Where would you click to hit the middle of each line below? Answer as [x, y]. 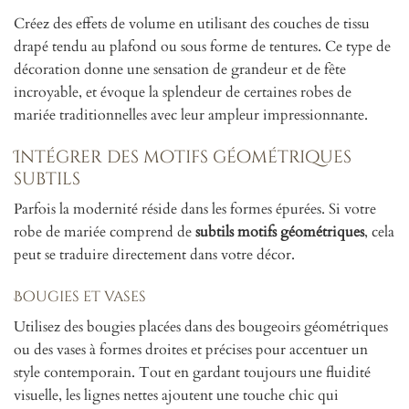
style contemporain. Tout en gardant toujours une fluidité [192, 373]
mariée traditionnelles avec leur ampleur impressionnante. [191, 115]
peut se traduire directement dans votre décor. [154, 255]
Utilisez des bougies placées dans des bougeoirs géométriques [201, 327]
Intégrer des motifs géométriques [183, 157]
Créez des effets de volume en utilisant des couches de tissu [192, 23]
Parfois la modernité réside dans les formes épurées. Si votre [195, 210]
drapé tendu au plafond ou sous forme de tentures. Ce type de [202, 46]
